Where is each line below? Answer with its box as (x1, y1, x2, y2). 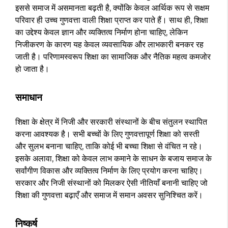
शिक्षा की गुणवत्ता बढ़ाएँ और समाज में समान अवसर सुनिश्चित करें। (15, 190, 203, 201)
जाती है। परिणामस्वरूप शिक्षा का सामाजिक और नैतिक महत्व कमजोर (15, 52, 211, 62)
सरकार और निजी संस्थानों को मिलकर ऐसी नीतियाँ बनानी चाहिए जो (15, 178, 208, 188)
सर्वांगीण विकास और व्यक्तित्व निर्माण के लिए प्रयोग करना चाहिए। (15, 166, 203, 176)
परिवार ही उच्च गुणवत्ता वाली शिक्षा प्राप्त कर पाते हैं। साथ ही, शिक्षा (15, 15, 208, 25)
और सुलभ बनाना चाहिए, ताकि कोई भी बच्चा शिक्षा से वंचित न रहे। (15, 141, 203, 152)
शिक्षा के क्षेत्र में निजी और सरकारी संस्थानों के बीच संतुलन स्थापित (15, 117, 207, 127)
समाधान (15, 92, 42, 104)
